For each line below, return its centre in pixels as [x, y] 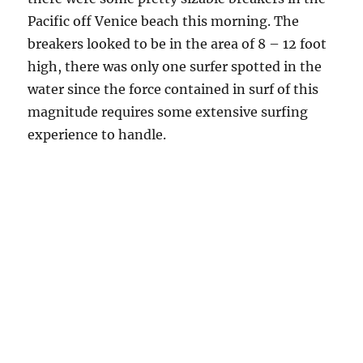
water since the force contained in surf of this [173, 90]
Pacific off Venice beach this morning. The [164, 21]
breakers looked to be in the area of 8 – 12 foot [177, 44]
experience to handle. [97, 135]
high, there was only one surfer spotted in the [175, 67]
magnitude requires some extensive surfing [168, 112]
